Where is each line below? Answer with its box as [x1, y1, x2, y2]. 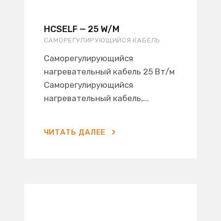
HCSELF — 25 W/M [43, 24, 119, 35]
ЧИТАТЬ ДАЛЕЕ [43, 128, 106, 137]
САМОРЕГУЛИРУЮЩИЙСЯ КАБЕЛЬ [43, 37, 161, 44]
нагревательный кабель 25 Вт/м [43, 67, 175, 76]
